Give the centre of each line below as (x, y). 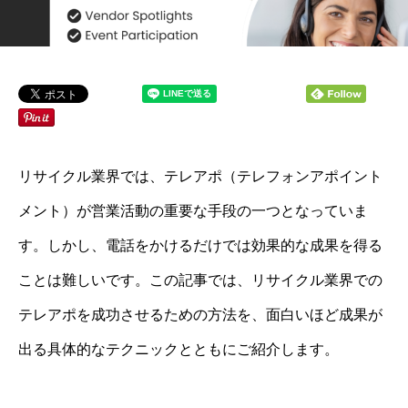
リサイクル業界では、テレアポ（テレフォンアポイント (200, 176)
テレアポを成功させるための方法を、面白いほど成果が (200, 315)
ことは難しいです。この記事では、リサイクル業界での (200, 280)
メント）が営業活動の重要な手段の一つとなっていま (193, 211)
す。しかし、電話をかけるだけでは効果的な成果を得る (200, 245)
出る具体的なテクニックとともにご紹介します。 (178, 349)
